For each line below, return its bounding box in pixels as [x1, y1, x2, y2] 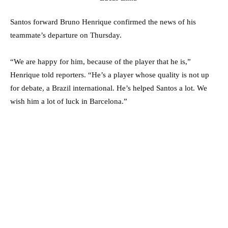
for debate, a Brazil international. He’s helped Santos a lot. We [10, 84, 207, 93]
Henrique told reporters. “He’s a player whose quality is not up [10, 71, 209, 79]
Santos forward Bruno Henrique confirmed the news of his [10, 18, 196, 26]
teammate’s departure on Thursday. [10, 31, 122, 40]
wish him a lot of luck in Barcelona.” [10, 97, 127, 106]
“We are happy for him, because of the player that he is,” [10, 58, 191, 66]
